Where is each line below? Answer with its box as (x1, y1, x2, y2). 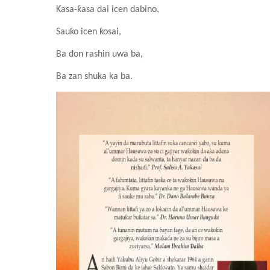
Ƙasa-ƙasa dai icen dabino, (56, 5, 159, 14)
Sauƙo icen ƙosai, (56, 27, 121, 37)
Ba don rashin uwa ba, (56, 49, 143, 59)
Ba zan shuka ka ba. (56, 72, 133, 81)
